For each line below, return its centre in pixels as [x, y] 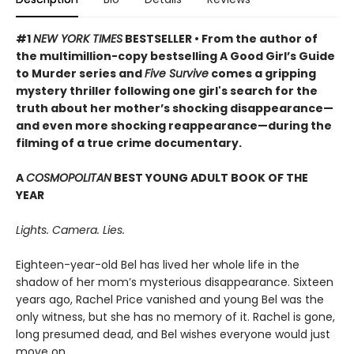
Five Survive [177, 73]
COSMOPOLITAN [69, 178]
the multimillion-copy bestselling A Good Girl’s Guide [175, 56]
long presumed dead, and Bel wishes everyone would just [173, 334]
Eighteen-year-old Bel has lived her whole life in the [158, 265]
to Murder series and [80, 73]
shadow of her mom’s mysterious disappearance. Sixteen [175, 282]
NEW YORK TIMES [78, 39]
